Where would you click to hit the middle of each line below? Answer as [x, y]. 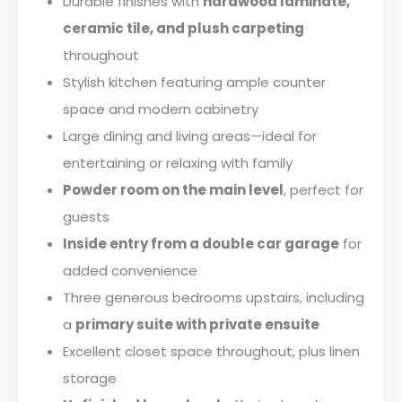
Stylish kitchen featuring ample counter [194, 82]
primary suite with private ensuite [197, 324]
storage [90, 378]
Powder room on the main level [173, 190]
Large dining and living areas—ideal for [190, 136]
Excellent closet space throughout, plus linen [211, 351]
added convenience [130, 271]
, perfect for [323, 190]
